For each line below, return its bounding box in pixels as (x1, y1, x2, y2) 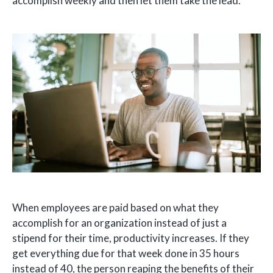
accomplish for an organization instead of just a (12, 216, 227, 230)
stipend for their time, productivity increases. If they (12, 232, 249, 245)
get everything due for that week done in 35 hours (12, 247, 239, 260)
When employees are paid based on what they (12, 201, 219, 214)
